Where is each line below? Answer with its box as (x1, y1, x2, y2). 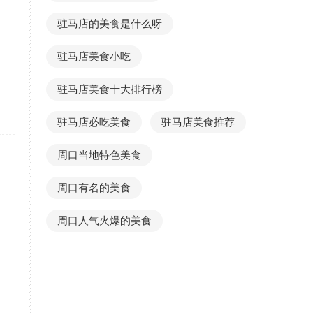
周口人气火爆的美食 (57, 215, 152, 226)
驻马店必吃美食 (57, 117, 131, 128)
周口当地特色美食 (57, 150, 141, 161)
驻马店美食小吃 (57, 51, 131, 62)
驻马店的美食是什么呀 (57, 18, 162, 29)
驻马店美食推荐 (161, 117, 235, 128)
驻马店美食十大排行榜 (57, 84, 162, 95)
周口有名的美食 (57, 182, 131, 194)
